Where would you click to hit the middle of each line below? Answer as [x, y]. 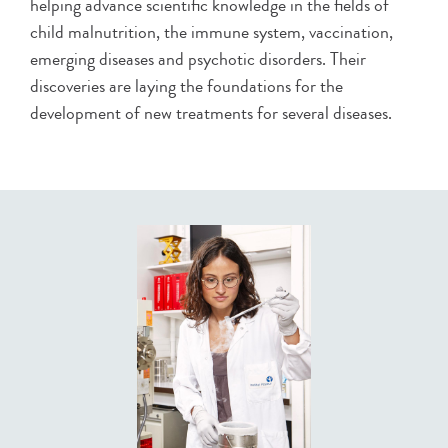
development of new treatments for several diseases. [211, 113]
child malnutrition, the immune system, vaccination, [211, 32]
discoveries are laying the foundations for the [186, 86]
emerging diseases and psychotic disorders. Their [198, 59]
